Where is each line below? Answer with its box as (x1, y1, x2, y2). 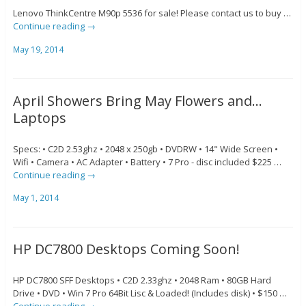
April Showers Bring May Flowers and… (12, 91, 262, 110)
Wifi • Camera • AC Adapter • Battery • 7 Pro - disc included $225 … (12, 155, 281, 168)
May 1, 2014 (12, 192, 59, 204)
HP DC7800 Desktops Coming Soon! (12, 240, 240, 258)
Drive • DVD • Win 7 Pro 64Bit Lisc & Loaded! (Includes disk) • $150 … (12, 286, 287, 299)
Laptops (12, 108, 66, 127)
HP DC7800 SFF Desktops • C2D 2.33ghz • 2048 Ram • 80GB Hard (12, 273, 271, 286)
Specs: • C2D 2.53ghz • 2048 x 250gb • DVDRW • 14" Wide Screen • (12, 142, 278, 155)
